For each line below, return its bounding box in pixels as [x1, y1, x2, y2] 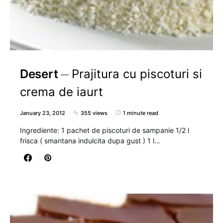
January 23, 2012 [20, 109, 65, 116]
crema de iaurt [20, 84, 103, 99]
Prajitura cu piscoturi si [72, 66, 203, 81]
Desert [20, 66, 58, 81]
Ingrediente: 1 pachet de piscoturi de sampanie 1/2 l [20, 125, 189, 134]
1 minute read [123, 109, 158, 116]
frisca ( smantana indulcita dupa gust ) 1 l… [20, 136, 160, 145]
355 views [81, 109, 108, 116]
